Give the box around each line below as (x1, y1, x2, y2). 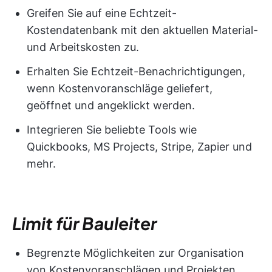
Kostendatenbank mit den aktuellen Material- (27, 23, 258, 36)
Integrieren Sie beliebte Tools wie (27, 123, 197, 136)
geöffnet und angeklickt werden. (27, 98, 195, 112)
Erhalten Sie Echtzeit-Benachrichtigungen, (27, 64, 245, 78)
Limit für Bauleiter (12, 212, 157, 234)
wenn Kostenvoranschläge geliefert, (27, 81, 212, 95)
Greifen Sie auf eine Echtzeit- (27, 6, 177, 19)
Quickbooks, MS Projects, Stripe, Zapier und (27, 140, 252, 153)
